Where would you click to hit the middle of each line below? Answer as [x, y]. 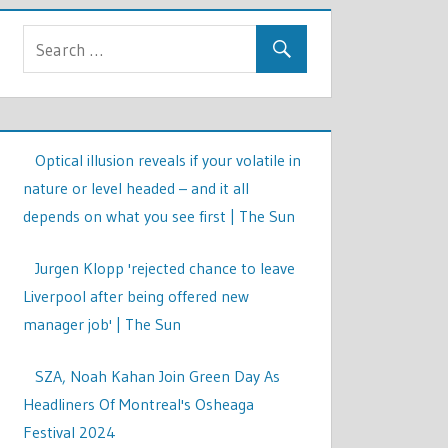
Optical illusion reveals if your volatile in [168, 160]
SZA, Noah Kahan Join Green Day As [158, 376]
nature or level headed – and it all [136, 188]
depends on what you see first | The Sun [159, 216]
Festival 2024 [70, 432]
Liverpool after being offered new [136, 296]
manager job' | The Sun [102, 324]
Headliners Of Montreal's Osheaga [139, 404]
